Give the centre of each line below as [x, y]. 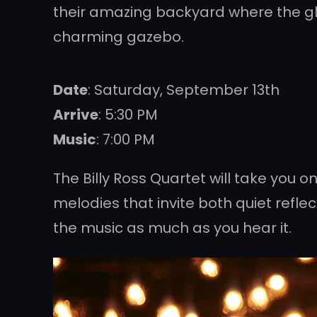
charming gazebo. [119, 36]
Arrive [76, 114]
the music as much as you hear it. [173, 227]
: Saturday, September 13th [184, 90]
